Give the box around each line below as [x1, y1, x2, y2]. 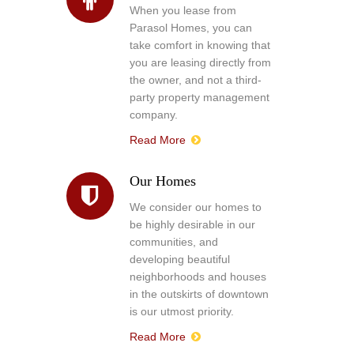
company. [129, 108, 178, 121]
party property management [129, 91, 269, 104]
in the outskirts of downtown [129, 288, 269, 300]
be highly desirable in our [129, 218, 255, 231]
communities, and [129, 235, 218, 248]
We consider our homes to [129, 201, 262, 213]
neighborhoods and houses [129, 270, 266, 283]
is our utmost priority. [129, 305, 234, 318]
